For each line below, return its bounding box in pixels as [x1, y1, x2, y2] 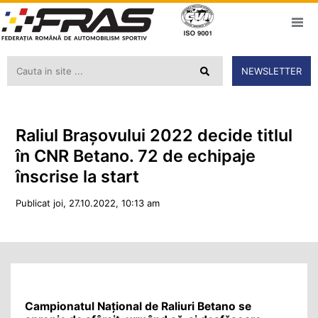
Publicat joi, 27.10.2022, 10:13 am [15, 197, 160, 209]
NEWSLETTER [241, 65, 302, 77]
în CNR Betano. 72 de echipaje [15, 145, 256, 166]
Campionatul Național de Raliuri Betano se [25, 300, 251, 314]
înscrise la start [15, 165, 139, 187]
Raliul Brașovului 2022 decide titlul [15, 124, 292, 146]
